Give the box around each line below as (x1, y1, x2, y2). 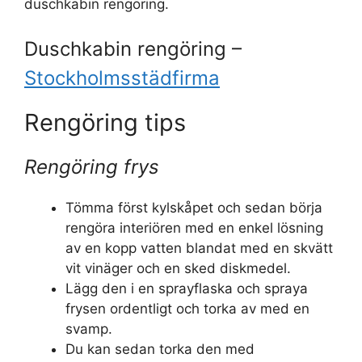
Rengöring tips (24, 108, 186, 137)
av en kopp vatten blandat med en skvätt (65, 240, 333, 257)
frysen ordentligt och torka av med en (65, 301, 309, 318)
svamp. (65, 321, 112, 338)
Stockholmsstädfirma (24, 66, 220, 90)
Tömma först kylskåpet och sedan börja (65, 200, 322, 217)
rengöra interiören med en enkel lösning (65, 220, 323, 237)
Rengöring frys (24, 155, 159, 179)
